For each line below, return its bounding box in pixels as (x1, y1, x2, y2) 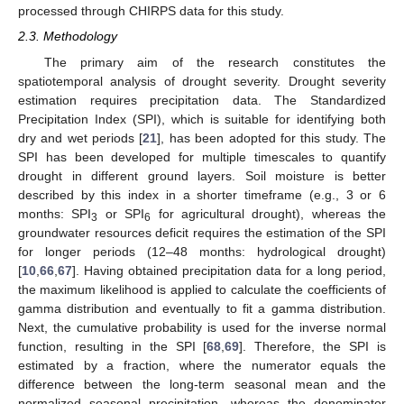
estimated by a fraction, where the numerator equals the (18, 357, 386, 372)
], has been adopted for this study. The (157, 130, 387, 145)
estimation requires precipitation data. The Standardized (18, 92, 386, 107)
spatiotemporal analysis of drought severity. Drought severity (18, 73, 386, 88)
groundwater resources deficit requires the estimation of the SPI (18, 225, 386, 240)
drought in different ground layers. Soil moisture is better (18, 168, 386, 183)
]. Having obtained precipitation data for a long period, (72, 262, 386, 278)
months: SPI (18, 206, 92, 221)
